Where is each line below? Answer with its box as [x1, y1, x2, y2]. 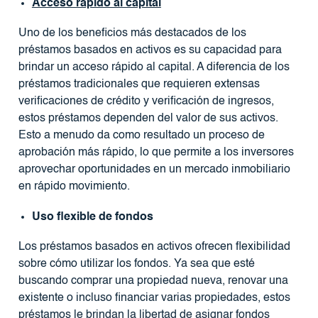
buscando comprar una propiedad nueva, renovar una [18, 275, 288, 287]
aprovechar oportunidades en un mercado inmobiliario [18, 163, 290, 175]
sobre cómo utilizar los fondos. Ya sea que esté [18, 258, 255, 270]
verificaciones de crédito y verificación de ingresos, [18, 95, 274, 107]
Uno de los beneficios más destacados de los [18, 27, 246, 39]
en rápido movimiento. [18, 180, 130, 192]
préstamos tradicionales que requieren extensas [18, 78, 260, 90]
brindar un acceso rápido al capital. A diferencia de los [18, 61, 290, 73]
